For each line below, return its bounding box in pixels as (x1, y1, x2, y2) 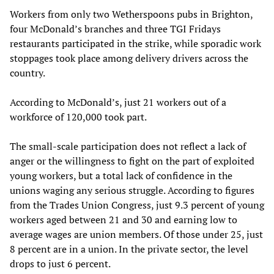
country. (10, 65, 45, 80)
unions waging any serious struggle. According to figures (10, 183, 254, 197)
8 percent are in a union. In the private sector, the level (10, 242, 248, 256)
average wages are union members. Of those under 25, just (10, 227, 263, 241)
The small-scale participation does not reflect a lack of (10, 139, 246, 153)
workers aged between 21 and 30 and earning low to (10, 212, 237, 226)
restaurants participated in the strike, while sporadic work (10, 36, 261, 50)
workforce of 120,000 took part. (10, 109, 147, 124)
